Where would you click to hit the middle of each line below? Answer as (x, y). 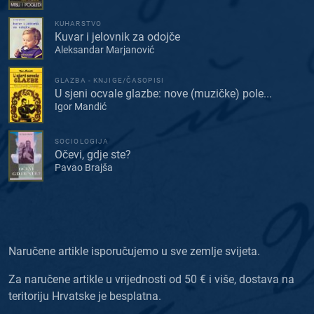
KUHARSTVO (78, 24)
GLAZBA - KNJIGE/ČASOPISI (109, 81)
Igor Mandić (81, 107)
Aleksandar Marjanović (104, 50)
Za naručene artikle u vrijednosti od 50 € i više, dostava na (151, 280)
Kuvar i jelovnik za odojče (117, 37)
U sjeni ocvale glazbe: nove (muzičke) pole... (163, 94)
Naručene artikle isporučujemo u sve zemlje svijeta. (134, 252)
